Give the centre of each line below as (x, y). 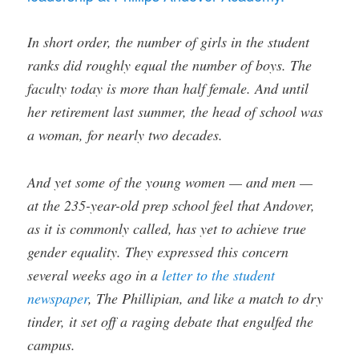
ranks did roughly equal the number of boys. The (170, 65)
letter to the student (219, 274)
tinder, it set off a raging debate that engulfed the (171, 321)
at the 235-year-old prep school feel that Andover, (171, 205)
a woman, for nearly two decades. (125, 135)
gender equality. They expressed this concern (158, 251)
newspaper (58, 298)
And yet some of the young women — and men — (175, 182)
